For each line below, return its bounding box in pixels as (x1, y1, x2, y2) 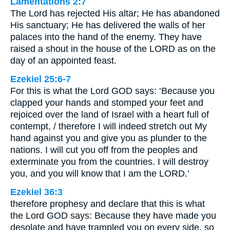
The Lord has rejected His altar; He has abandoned (10, 8, 220, 19)
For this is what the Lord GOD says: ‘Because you (10, 86, 215, 97)
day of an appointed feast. (10, 55, 117, 66)
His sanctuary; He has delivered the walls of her (10, 20, 205, 31)
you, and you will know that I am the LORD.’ (10, 168, 189, 179)
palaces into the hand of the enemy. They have (10, 32, 202, 43)
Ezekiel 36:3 (10, 187, 63, 198)
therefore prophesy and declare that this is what (10, 199, 205, 209)
